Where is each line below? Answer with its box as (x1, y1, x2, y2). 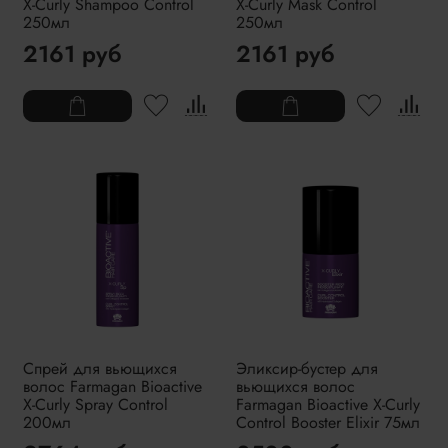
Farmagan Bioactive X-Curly (236, 393, 420, 417)
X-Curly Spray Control (23, 393, 168, 417)
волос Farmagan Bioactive (23, 375, 202, 399)
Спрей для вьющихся (23, 357, 177, 381)
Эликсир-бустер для (236, 357, 378, 381)
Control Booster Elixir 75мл (236, 411, 420, 435)
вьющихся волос (236, 375, 355, 399)
